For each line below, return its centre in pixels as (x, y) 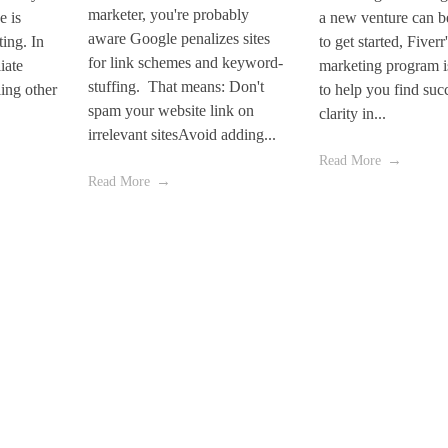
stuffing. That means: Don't (175, 87)
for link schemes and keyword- (185, 63)
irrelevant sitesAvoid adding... (181, 135)
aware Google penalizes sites (178, 39)
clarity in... (353, 114)
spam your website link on (170, 111)
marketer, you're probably (168, 15)
